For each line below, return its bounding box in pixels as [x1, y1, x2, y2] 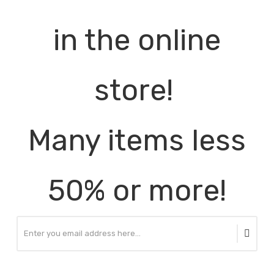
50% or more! [48, 172, 226, 208]
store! [94, 72, 180, 108]
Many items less [28, 122, 246, 158]
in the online [53, 22, 221, 57]
